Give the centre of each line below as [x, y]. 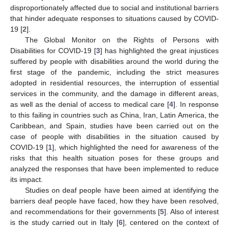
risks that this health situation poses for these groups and [114, 158]
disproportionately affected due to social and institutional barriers [114, 7]
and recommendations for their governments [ [85, 211]
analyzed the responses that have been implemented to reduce [114, 168]
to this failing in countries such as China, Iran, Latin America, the [114, 115]
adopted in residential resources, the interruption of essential [114, 83]
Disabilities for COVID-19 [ [53, 50]
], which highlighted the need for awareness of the [136, 147]
